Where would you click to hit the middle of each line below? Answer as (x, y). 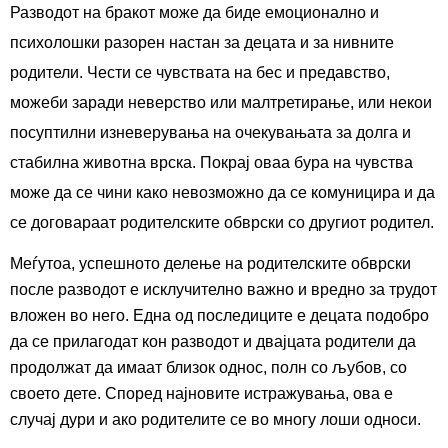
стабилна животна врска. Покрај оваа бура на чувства (211, 163)
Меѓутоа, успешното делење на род (142, 264)
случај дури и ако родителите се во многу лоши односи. (215, 420)
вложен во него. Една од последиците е (160, 316)
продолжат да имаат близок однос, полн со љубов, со (208, 368)
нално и (350, 13)
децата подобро (369, 316)
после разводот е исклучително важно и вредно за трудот (223, 290)
